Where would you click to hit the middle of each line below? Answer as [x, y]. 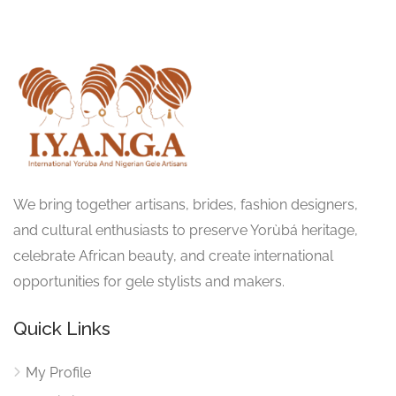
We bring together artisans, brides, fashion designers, [186, 204]
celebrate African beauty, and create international [173, 255]
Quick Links [62, 328]
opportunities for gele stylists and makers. [149, 281]
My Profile [58, 372]
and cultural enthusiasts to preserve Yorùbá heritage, [186, 230]
